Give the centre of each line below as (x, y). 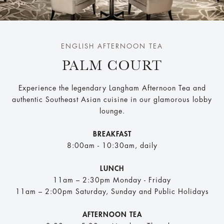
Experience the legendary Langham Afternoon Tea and (112, 88)
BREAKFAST (112, 134)
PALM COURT (112, 65)
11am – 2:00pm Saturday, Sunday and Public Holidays (112, 191)
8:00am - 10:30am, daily (112, 145)
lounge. (112, 111)
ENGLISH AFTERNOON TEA (112, 46)
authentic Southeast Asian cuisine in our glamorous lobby (112, 99)
